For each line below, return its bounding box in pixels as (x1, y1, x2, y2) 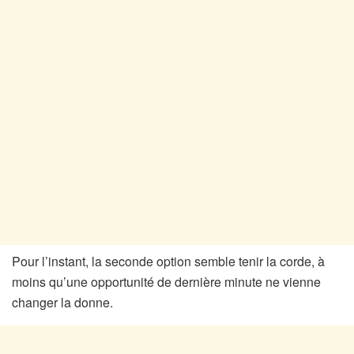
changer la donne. (12, 293, 113, 312)
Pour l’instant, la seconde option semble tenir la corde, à (12, 252, 325, 271)
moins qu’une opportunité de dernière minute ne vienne (12, 273, 321, 292)
